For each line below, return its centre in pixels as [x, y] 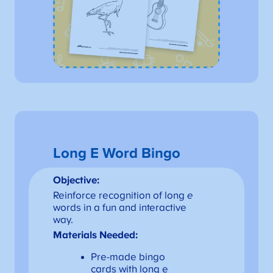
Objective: [76, 181]
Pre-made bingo [128, 257]
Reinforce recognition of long [120, 196]
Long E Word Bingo [116, 153]
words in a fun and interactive [120, 208]
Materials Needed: [96, 236]
